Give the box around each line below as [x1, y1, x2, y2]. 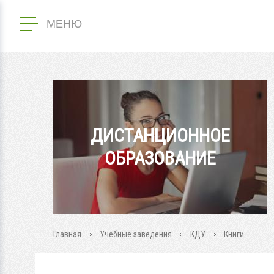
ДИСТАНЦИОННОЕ [91, 125, 230, 146]
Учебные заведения [100, 229, 172, 239]
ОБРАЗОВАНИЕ [105, 147, 216, 169]
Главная [53, 229, 81, 239]
